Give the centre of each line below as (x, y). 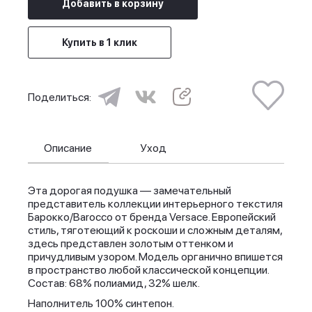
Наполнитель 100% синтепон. (101, 303)
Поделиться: (60, 97)
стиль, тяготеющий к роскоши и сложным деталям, (155, 230)
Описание (68, 148)
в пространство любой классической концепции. (149, 270)
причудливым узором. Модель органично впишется (155, 257)
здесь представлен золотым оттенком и (131, 243)
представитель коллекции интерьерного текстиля (155, 204)
